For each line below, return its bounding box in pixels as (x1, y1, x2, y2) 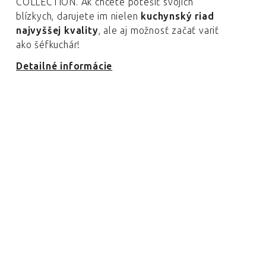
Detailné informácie (16, 61, 113, 72)
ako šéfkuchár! (16, 39, 81, 50)
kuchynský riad (141, 11, 214, 22)
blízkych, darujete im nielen (16, 11, 141, 22)
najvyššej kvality (16, 25, 99, 36)
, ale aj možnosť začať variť (98, 25, 220, 36)
